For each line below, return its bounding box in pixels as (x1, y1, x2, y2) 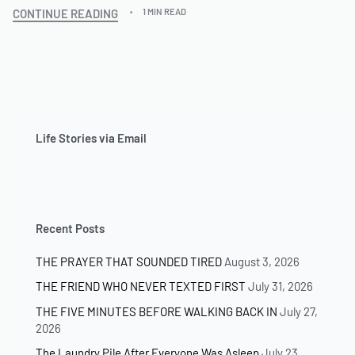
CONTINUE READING (13, 6, 118, 21)
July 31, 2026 (248, 279, 313, 294)
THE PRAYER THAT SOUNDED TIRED (36, 254, 222, 269)
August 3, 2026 (224, 254, 300, 269)
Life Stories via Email (36, 131, 147, 146)
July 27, (280, 303, 318, 319)
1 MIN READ (143, 6, 187, 17)
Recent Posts (36, 220, 105, 235)
